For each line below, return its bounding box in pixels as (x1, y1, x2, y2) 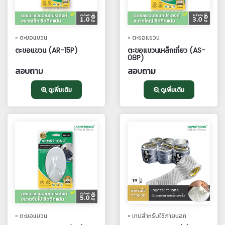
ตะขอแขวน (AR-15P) (15, 45, 78, 55)
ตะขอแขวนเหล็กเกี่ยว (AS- (128, 45, 205, 55)
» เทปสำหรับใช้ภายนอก (128, 211, 186, 220)
